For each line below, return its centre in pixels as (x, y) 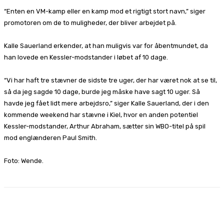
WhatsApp (195, 213)
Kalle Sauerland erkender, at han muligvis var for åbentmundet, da (106, 45)
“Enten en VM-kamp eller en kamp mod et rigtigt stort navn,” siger (105, 11)
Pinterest (134, 213)
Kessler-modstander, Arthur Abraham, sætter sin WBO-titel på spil (105, 126)
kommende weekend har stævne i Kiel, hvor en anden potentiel (101, 114)
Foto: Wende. (24, 160)
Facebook (38, 213)
